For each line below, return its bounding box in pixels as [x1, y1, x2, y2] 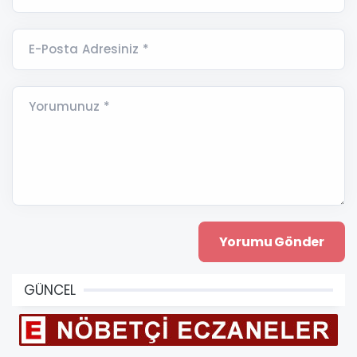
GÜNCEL [24, 280, 76, 300]
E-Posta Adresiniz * [29, 41, 149, 58]
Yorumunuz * [29, 98, 110, 116]
